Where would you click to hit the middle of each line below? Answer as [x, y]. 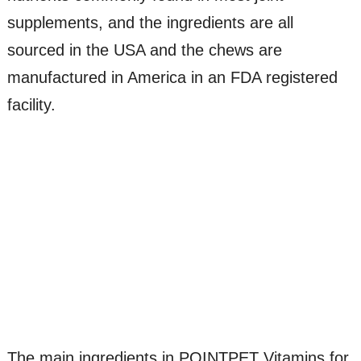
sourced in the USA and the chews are [144, 50]
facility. [31, 105]
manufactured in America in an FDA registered [172, 78]
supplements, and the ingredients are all [150, 23]
